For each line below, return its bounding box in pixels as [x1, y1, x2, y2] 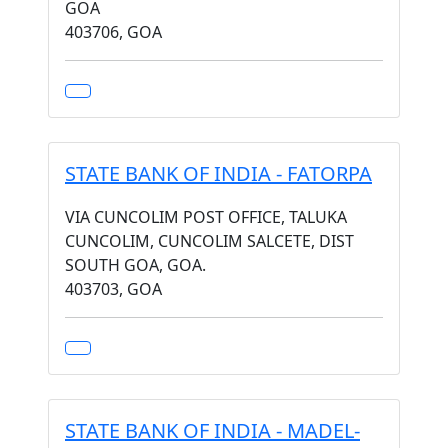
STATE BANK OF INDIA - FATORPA [65, 160, 372, 187]
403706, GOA [65, 21, 162, 43]
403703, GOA [65, 278, 162, 300]
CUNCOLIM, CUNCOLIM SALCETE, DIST [65, 230, 354, 252]
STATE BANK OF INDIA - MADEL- [65, 417, 360, 444]
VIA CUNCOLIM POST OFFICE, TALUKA [65, 206, 347, 228]
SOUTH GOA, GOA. [65, 254, 206, 276]
